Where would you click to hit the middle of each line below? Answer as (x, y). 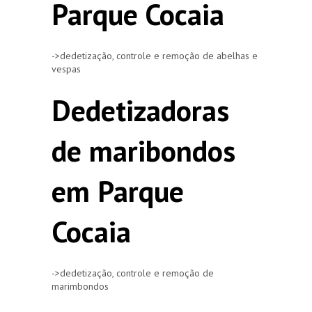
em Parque (118, 191)
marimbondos (80, 286)
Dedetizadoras (140, 110)
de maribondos (143, 150)
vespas (66, 69)
